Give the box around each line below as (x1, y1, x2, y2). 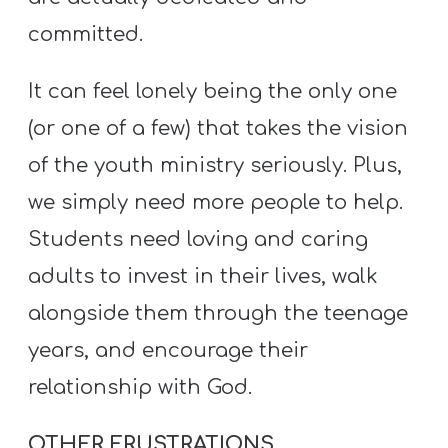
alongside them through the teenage (28, 301, 409, 325)
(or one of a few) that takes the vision (28, 116, 409, 140)
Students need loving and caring (28, 227, 369, 251)
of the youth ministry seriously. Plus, (28, 153, 403, 177)
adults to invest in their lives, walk (28, 264, 379, 288)
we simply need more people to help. (28, 190, 404, 214)
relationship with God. (28, 375, 253, 399)
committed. (28, 22, 144, 46)
